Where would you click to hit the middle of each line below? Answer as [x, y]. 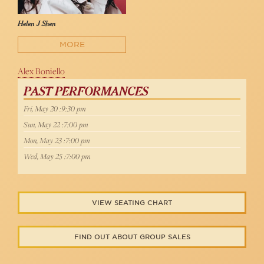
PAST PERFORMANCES [86, 92]
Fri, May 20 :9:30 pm [55, 109]
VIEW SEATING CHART [132, 203]
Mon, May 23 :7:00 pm [57, 141]
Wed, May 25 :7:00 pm [57, 156]
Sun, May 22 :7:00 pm [56, 125]
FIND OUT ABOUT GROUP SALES [132, 237]
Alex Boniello [41, 71]
